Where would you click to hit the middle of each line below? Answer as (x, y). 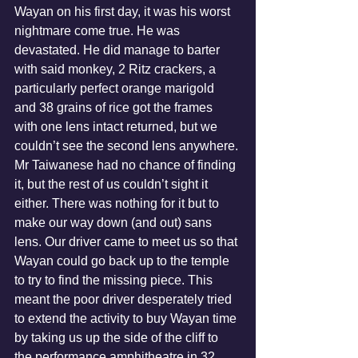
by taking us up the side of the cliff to (118, 338)
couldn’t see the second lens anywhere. (128, 146)
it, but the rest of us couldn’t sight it (113, 184)
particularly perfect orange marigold (116, 88)
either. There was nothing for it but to (118, 203)
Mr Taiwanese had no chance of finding (127, 165)
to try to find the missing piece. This (115, 280)
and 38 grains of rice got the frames (115, 107)
